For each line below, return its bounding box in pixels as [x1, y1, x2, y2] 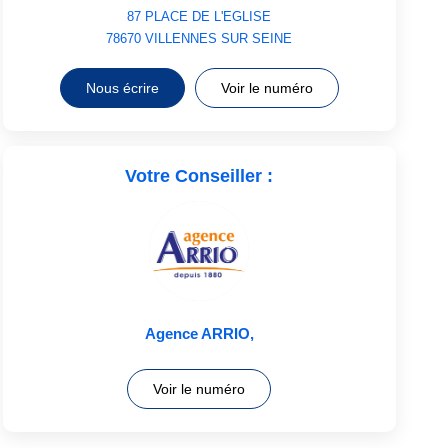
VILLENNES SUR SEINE [145, 30, 293, 46]
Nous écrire [85, 79, 159, 96]
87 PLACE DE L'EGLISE [127, 8, 272, 24]
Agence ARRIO [144, 324, 250, 342]
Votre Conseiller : [125, 165, 274, 186]
